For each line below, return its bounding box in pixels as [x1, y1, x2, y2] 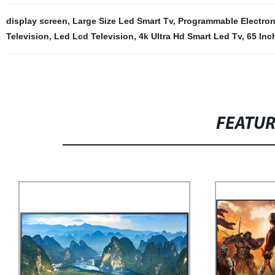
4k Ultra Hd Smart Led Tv [138, 31, 242, 42]
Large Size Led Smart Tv [72, 16, 173, 26]
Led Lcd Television [53, 31, 134, 42]
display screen [6, 16, 68, 26]
